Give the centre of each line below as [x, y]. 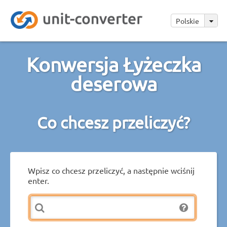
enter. [39, 180]
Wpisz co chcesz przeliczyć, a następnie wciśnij [111, 170]
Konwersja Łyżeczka [113, 64]
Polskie [188, 21]
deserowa [113, 83]
